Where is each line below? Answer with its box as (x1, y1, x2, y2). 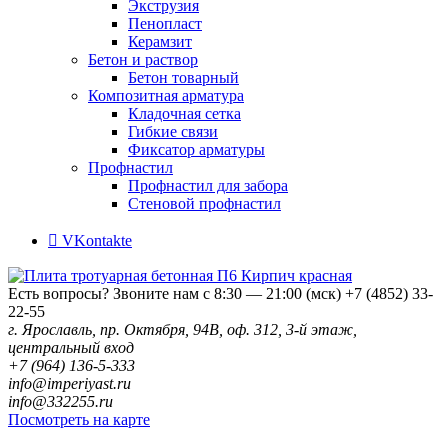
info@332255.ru (8, 392, 113, 410)
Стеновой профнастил (128, 194, 281, 212)
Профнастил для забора (128, 176, 288, 194)
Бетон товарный (128, 68, 239, 86)
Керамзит (128, 32, 192, 50)
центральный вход (8, 338, 134, 356)
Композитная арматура (88, 86, 244, 104)
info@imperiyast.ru (8, 374, 131, 392)
